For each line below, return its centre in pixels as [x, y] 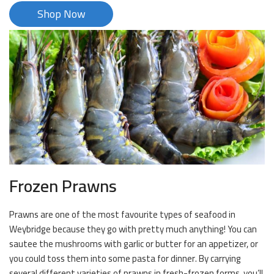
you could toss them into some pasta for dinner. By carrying [125, 259]
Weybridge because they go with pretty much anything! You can [133, 229]
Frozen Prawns [63, 186]
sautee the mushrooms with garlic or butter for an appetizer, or [134, 244]
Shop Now [61, 14]
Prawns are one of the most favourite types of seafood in [122, 215]
